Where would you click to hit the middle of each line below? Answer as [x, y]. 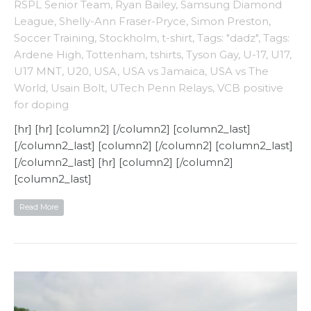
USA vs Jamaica [163, 71]
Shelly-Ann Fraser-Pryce [123, 21]
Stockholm [128, 37]
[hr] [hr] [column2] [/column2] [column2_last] [132, 128]
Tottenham [116, 54]
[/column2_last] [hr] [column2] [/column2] [124, 162]
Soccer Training [54, 37]
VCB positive [250, 87]
